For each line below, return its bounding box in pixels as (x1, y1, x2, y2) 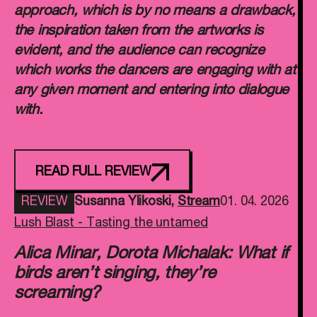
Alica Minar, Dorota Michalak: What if (14, 246, 288, 263)
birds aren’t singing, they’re (14, 266, 216, 283)
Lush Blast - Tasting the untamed (14, 217, 208, 230)
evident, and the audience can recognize (14, 45, 265, 59)
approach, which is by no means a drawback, (14, 5, 296, 19)
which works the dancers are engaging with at (14, 64, 296, 79)
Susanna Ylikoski (74, 196, 171, 209)
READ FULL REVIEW (35, 166, 151, 179)
